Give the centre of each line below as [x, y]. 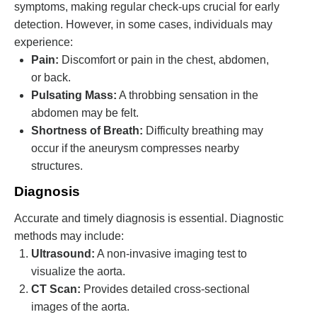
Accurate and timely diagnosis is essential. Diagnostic [149, 218]
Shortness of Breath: [87, 130]
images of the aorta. [80, 306]
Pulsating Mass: [74, 95]
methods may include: [69, 236]
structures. [57, 166]
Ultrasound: [63, 253]
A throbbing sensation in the [188, 95]
